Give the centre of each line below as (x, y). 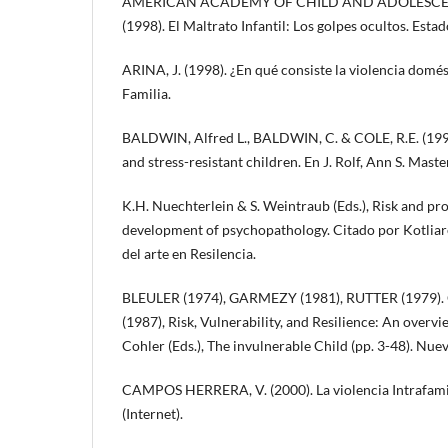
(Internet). (152, 413)
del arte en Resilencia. (189, 253)
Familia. (146, 93)
